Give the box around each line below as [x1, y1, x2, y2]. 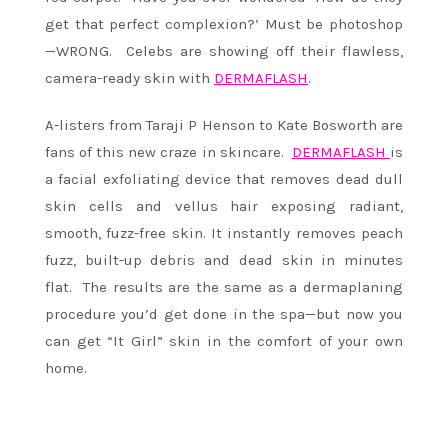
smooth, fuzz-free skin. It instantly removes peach [45, 223, 403, 242]
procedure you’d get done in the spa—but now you [45, 304, 403, 323]
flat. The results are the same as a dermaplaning [45, 277, 403, 296]
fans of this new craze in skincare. [45, 142, 292, 161]
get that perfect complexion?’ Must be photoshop [45, 14, 403, 33]
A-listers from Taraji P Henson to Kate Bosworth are [45, 115, 403, 134]
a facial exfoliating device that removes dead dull [45, 169, 403, 188]
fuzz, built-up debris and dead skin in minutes [45, 250, 403, 269]
